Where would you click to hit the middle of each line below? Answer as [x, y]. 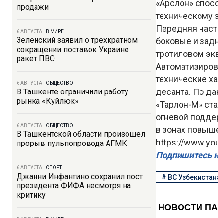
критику [31, 195]
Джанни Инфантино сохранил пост [80, 176]
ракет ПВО [36, 59]
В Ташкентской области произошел [81, 134]
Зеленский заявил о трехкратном [77, 40]
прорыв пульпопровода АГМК [72, 143]
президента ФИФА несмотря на [74, 186]
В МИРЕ [55, 31]
